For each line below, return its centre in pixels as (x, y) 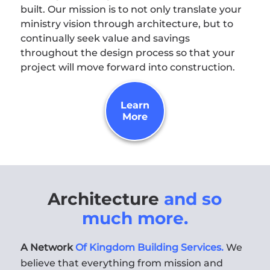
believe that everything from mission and (121, 263)
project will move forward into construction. (127, 67)
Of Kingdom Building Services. (150, 247)
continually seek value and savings (105, 38)
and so (193, 199)
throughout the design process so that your (127, 52)
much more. (135, 218)
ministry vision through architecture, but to (127, 24)
